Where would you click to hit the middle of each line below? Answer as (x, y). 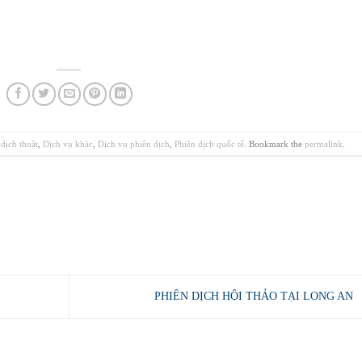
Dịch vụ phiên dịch (133, 143)
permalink (323, 143)
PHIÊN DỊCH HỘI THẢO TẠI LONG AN (255, 296)
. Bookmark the (274, 143)
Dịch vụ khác (67, 143)
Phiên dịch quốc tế (209, 143)
